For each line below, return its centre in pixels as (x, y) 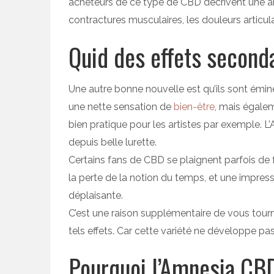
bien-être (194, 106)
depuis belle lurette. (113, 142)
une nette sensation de (121, 106)
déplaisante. (96, 195)
